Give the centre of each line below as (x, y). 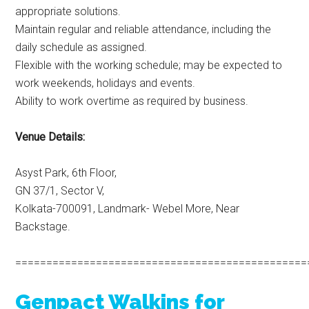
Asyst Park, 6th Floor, (66, 173)
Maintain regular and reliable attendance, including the (143, 30)
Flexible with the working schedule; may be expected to (149, 66)
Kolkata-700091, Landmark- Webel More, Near (128, 209)
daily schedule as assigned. (81, 48)
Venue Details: (50, 137)
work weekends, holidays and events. (106, 83)
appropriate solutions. (68, 12)
